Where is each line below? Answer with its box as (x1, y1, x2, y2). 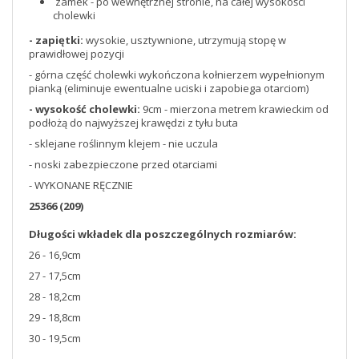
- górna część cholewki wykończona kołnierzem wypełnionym (29, 67, 325, 82)
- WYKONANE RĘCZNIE (29, 178, 133, 192)
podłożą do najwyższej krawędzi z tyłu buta (29, 115, 238, 130)
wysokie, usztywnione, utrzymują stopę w (83, 33, 286, 47)
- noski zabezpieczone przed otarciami (29, 157, 217, 171)
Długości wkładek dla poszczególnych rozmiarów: (29, 227, 296, 241)
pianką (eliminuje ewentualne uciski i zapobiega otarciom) (29, 81, 309, 95)
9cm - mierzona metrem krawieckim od (140, 102, 329, 116)
